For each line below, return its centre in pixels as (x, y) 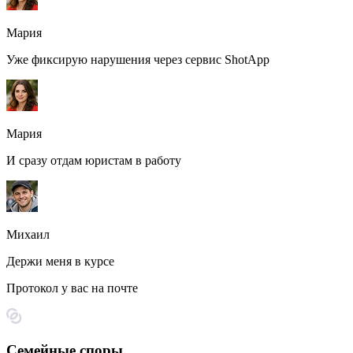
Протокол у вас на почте (72, 288)
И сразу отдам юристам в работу (94, 160)
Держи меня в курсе (60, 261)
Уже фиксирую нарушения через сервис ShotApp (138, 59)
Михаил (28, 234)
